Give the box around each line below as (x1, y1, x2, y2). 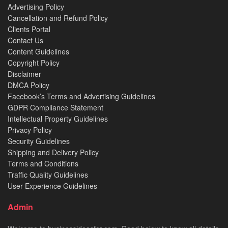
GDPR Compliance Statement (8, 102, 103, 113)
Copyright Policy (8, 58, 60, 68)
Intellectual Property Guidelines (8, 113, 108, 124)
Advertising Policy (8, 2, 64, 12)
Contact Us (8, 35, 43, 46)
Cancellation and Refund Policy (8, 13, 108, 23)
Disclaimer (8, 69, 41, 79)
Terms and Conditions (8, 158, 78, 169)
